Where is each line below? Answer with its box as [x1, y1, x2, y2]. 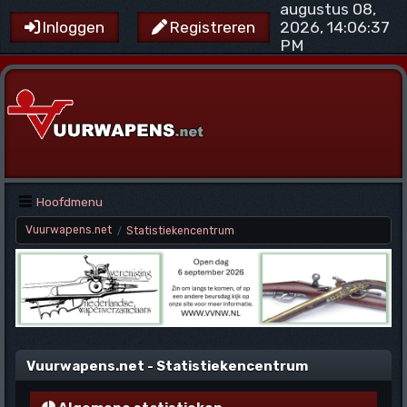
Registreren [170, 18, 255, 36]
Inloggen [43, 18, 104, 36]
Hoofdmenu [36, 194, 103, 209]
